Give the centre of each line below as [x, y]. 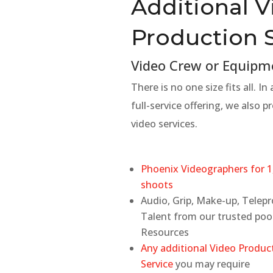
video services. [165, 124]
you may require [212, 264]
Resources [165, 232]
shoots [157, 185]
